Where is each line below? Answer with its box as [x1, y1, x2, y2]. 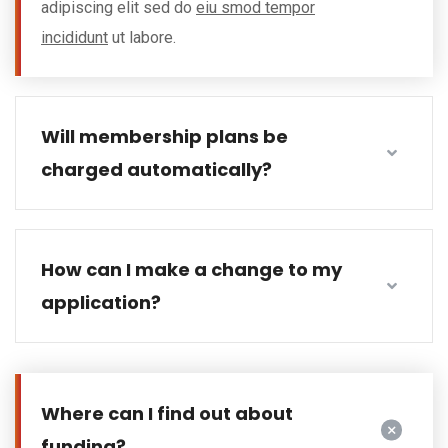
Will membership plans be [41, 124, 288, 149]
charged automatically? [41, 157, 272, 182]
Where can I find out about [41, 401, 293, 426]
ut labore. [108, 28, 176, 47]
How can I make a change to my [41, 257, 342, 282]
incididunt [41, 28, 108, 47]
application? [41, 290, 161, 315]
